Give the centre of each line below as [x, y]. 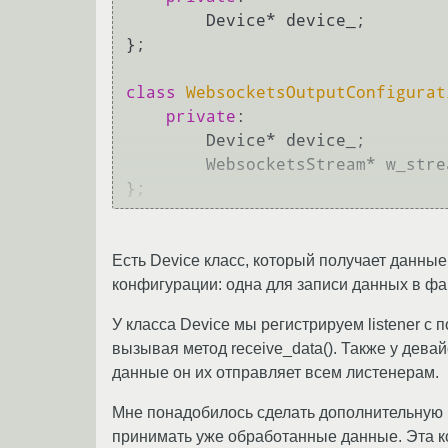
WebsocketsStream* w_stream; [166, 165]
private [201, 117]
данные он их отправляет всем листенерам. [275, 372]
